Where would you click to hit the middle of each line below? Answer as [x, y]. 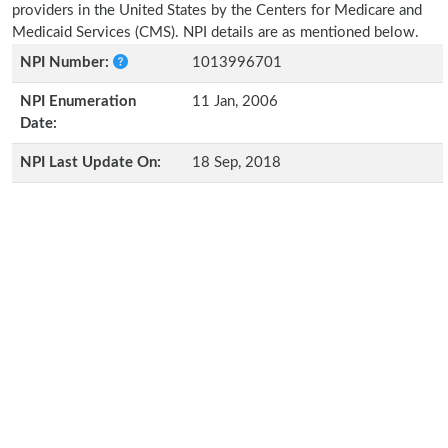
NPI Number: [66, 62]
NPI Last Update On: [90, 162]
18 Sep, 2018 [236, 162]
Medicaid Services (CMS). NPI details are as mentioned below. [215, 32]
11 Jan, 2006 [235, 101]
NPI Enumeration [78, 101]
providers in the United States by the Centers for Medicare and [217, 10]
